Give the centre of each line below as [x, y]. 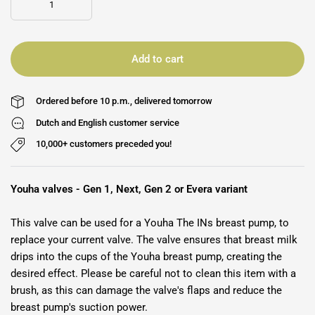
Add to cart [157, 59]
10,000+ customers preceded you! [104, 144]
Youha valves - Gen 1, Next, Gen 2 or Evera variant [129, 189]
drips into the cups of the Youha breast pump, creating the [147, 256]
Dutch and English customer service [108, 122]
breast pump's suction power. [79, 307]
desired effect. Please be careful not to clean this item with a [154, 273]
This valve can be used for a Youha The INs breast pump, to [150, 223]
